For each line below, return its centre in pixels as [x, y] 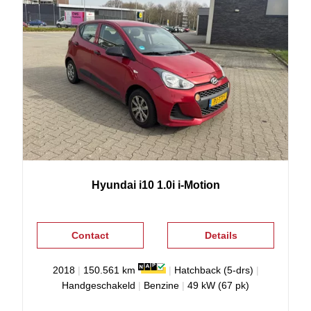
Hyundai [114, 185]
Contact [90, 235]
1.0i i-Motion [188, 185]
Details [221, 235]
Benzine [161, 285]
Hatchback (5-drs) [213, 270]
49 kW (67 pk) [218, 285]
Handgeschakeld [99, 285]
